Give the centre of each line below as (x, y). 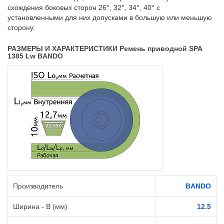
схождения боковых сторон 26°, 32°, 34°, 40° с (84, 8)
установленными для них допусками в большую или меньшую (110, 18)
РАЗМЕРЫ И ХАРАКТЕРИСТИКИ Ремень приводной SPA (105, 49)
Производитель (38, 186)
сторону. (21, 28)
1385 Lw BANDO (35, 56)
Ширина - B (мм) (40, 207)
